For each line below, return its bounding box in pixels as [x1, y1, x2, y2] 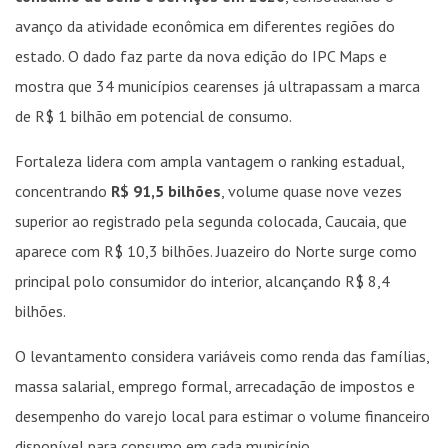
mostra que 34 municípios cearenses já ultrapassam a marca [15, 76, 420, 97]
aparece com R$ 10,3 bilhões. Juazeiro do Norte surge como [15, 241, 417, 262]
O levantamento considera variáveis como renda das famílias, [15, 346, 429, 367]
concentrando [15, 181, 111, 202]
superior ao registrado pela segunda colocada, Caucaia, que [15, 211, 407, 232]
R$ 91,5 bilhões [111, 181, 221, 202]
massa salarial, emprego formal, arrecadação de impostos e [15, 376, 415, 397]
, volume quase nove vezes [221, 181, 402, 202]
